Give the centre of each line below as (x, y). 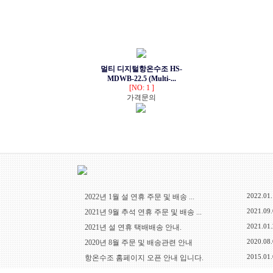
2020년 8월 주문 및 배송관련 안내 (139, 243)
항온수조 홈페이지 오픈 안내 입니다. (144, 258)
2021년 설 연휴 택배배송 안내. (133, 227)
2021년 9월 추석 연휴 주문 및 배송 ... (143, 212)
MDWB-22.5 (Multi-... (141, 79)
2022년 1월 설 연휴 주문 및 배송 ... (140, 197)
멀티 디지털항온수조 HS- (141, 69)
